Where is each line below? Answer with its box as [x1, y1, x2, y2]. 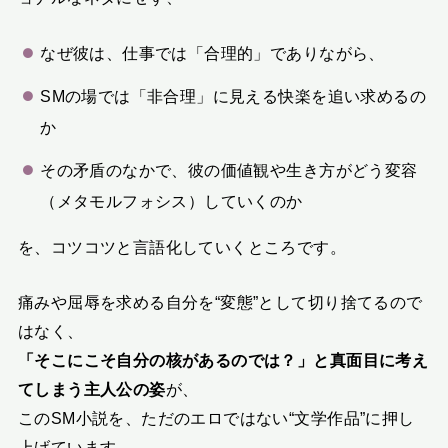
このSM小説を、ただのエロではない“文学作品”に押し [17, 409, 415, 428]
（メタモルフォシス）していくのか [40, 191, 303, 210]
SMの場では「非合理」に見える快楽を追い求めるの [40, 86, 427, 105]
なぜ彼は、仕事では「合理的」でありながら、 [40, 44, 385, 63]
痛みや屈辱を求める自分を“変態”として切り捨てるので [17, 293, 423, 312]
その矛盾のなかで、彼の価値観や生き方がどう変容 [40, 160, 418, 179]
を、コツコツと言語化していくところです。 [17, 237, 347, 256]
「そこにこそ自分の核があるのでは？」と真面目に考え [17, 351, 429, 370]
